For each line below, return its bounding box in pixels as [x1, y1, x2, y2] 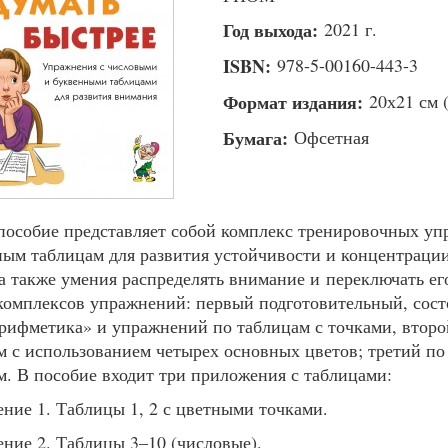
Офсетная [294, 125, 369, 149]
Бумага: [223, 125, 294, 151]
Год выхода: [223, 17, 324, 43]
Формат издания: [223, 89, 369, 115]
